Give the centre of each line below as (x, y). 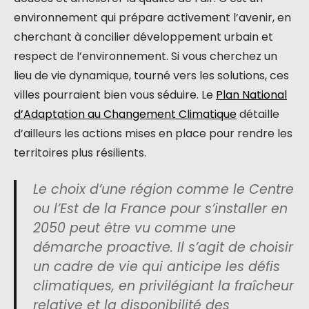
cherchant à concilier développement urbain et (143, 37)
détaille (258, 114)
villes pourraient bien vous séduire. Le (115, 95)
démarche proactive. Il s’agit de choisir (163, 247)
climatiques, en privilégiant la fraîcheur (163, 286)
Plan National (251, 95)
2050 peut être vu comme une (134, 228)
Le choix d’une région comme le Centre (163, 189)
